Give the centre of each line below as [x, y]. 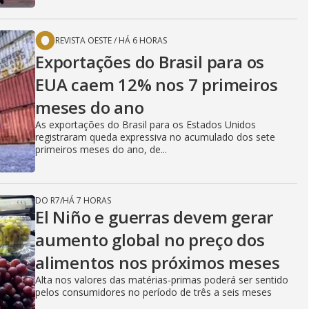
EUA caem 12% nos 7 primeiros [157, 84]
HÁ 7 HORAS [87, 200]
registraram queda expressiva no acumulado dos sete [155, 137]
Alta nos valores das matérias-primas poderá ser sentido [162, 280]
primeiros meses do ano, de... [101, 149]
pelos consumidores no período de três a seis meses [153, 292]
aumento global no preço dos [150, 240]
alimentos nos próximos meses [158, 262]
